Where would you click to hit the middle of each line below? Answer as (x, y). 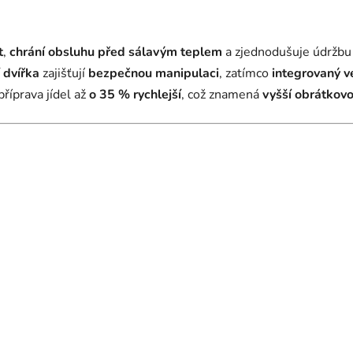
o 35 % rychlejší (135, 95)
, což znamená (222, 95)
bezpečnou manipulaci (154, 74)
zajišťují (64, 74)
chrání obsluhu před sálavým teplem (116, 52)
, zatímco (245, 74)
